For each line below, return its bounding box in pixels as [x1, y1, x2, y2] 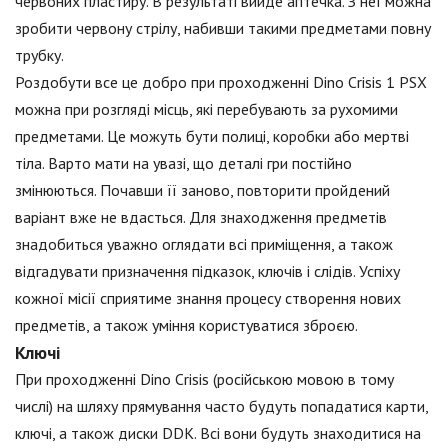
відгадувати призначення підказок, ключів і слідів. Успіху [15, 261, 400, 282]
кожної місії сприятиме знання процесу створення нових [15, 288, 401, 309]
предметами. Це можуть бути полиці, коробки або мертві [15, 126, 409, 147]
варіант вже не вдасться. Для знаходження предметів [15, 207, 387, 228]
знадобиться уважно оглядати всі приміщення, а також [15, 234, 393, 255]
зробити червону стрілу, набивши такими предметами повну [15, 18, 431, 39]
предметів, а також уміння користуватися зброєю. [15, 315, 358, 336]
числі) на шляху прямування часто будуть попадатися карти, [15, 396, 428, 417]
